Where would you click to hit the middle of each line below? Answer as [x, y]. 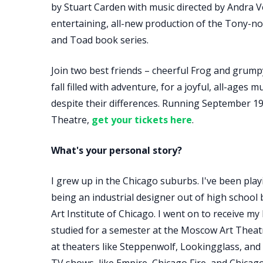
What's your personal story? [117, 150]
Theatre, [71, 120]
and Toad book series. [100, 40]
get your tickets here [142, 120]
